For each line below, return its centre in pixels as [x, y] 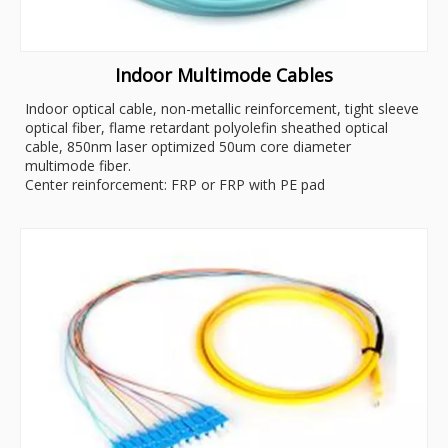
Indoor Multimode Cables [224, 74]
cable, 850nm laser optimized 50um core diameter [188, 146]
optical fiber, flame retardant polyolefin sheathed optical [206, 127]
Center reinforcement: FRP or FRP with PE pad [175, 184]
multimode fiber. [78, 165]
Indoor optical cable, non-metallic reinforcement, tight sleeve [222, 108]
